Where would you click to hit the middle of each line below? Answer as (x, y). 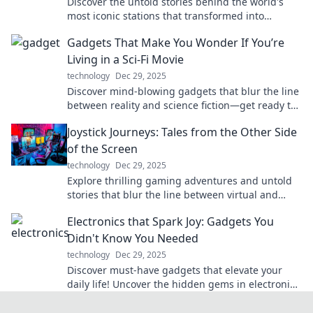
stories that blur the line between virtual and (173, 195)
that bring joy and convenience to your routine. (178, 298)
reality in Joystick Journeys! (129, 209)
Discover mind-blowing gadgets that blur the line (183, 91)
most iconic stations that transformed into (166, 16)
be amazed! (94, 119)
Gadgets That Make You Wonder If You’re (176, 43)
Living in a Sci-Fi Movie (125, 59)
